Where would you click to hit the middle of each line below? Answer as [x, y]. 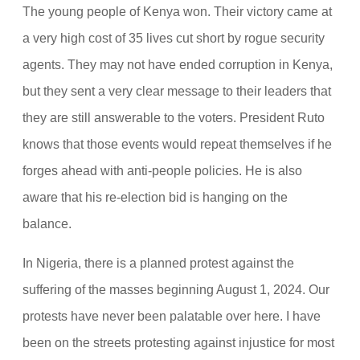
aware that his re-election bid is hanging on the [155, 197]
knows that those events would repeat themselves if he [177, 144]
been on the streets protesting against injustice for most [178, 343]
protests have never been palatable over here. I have [172, 316]
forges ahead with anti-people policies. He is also [162, 171]
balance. [47, 224]
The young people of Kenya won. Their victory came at [177, 12]
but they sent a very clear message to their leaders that [177, 91]
